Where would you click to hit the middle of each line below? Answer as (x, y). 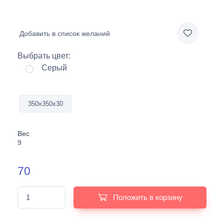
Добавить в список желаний (65, 34)
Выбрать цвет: (44, 55)
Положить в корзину (147, 197)
